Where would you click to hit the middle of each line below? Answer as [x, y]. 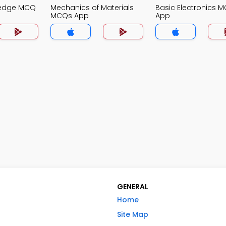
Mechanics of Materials [92, 8]
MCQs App [70, 16]
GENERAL [133, 187]
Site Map [133, 215]
